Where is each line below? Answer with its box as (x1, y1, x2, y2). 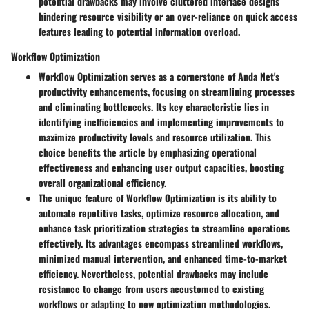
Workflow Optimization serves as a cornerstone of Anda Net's (39, 69, 279, 83)
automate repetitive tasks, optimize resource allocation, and (39, 206, 279, 220)
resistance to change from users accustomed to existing (39, 281, 264, 296)
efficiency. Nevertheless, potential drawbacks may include (39, 266, 268, 281)
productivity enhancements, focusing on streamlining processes (39, 84, 295, 99)
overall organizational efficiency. (39, 175, 166, 190)
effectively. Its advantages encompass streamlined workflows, (39, 236, 283, 250)
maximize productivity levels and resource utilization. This (39, 130, 271, 144)
